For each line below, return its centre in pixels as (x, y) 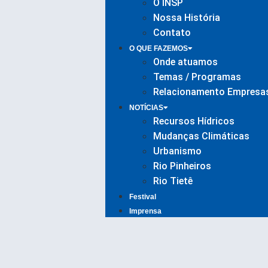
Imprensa (145, 211)
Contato (172, 33)
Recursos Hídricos (194, 121)
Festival (142, 197)
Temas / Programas (197, 77)
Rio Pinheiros (182, 166)
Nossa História (186, 18)
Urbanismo (177, 151)
